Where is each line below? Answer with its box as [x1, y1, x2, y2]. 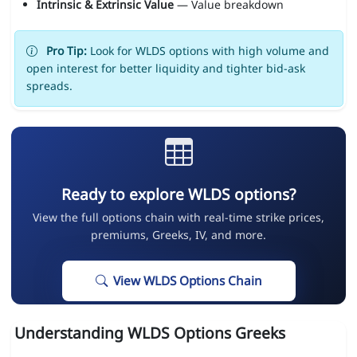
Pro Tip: [45, 43, 87, 59]
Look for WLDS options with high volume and [86, 43, 329, 59]
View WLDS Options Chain [112, 273, 262, 290]
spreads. [25, 78, 73, 94]
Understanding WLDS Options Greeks [14, 322, 285, 344]
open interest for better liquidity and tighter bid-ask [25, 61, 305, 76]
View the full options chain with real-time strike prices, [33, 210, 324, 226]
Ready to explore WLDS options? [61, 183, 296, 206]
